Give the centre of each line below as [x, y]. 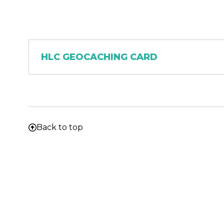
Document [51, 43]
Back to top [60, 127]
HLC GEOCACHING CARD [99, 57]
